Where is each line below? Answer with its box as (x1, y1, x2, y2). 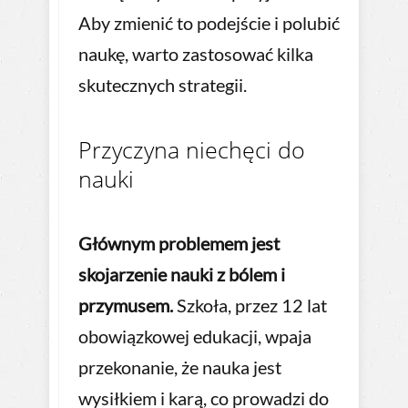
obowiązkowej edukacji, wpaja (78, 325, 311, 348)
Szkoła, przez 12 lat (173, 294, 327, 317)
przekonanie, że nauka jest (78, 356, 281, 379)
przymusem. (78, 294, 173, 317)
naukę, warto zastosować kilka (78, 43, 313, 66)
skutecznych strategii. (78, 74, 247, 97)
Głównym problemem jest (78, 232, 280, 255)
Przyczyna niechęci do (78, 134, 305, 166)
